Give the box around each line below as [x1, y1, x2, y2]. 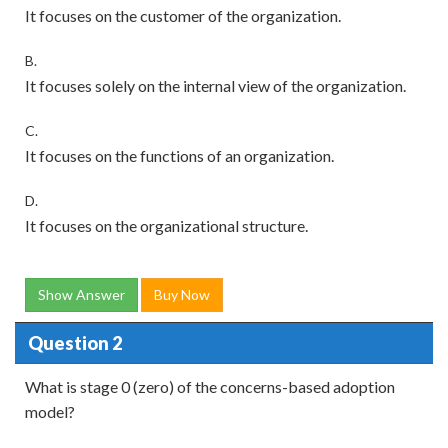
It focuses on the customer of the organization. [25, 6, 341, 26]
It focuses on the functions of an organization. [25, 146, 334, 166]
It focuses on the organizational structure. [25, 216, 308, 236]
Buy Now [154, 286, 210, 304]
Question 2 [27, 331, 122, 354]
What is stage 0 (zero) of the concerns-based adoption [25, 377, 395, 397]
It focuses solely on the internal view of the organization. [25, 76, 406, 96]
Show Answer [38, 286, 125, 304]
